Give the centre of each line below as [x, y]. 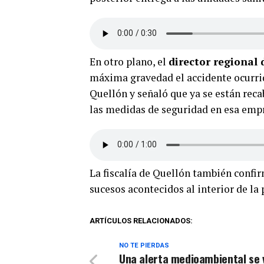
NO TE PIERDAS [144, 245]
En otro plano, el [129, 61]
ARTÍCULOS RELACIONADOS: [141, 220]
